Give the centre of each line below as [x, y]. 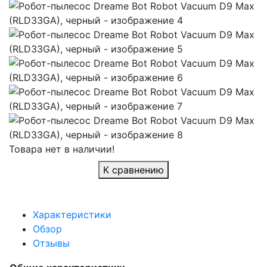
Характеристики [72, 215]
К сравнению [133, 170]
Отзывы [51, 243]
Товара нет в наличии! [62, 149]
